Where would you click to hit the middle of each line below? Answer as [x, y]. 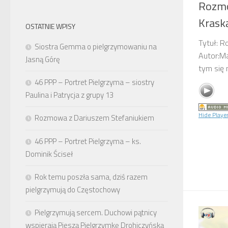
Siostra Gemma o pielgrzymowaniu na [96, 47]
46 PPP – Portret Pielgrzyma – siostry [94, 82]
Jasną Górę [43, 59]
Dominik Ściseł [49, 154]
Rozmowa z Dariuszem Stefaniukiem [94, 118]
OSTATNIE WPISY [50, 26]
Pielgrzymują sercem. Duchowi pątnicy [96, 212]
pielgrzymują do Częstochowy [73, 190]
